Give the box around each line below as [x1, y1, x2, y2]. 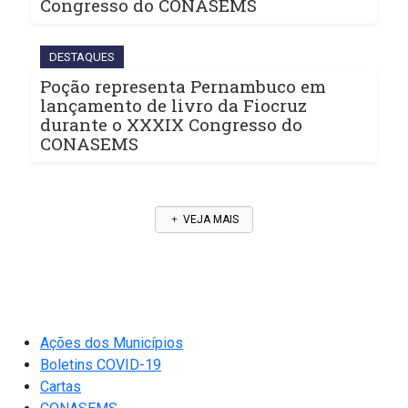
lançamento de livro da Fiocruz [40, 94, 307, 117]
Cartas [40, 378, 81, 396]
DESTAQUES [49, 50, 115, 65]
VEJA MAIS [180, 213, 239, 227]
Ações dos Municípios [40, 334, 183, 352]
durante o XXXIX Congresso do [40, 113, 302, 137]
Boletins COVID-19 [40, 356, 161, 374]
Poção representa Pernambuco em [40, 75, 326, 98]
